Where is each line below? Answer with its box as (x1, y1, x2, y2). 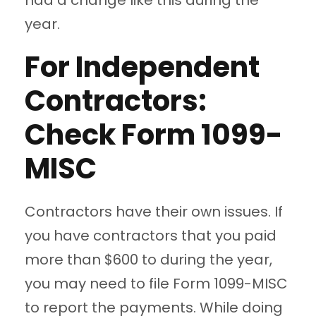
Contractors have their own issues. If (25, 202, 283, 222)
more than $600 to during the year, (25, 250, 272, 270)
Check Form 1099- (25, 115, 283, 155)
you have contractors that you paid (25, 226, 276, 246)
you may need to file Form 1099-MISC (25, 274, 288, 294)
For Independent (25, 47, 260, 87)
